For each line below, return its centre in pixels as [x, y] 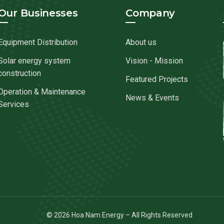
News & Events [152, 98]
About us [141, 42]
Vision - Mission [154, 61]
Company [150, 13]
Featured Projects [157, 79]
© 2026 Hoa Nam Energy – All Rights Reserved [119, 215]
